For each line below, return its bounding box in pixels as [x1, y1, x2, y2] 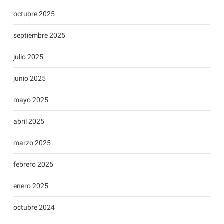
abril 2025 [13, 117, 44, 126]
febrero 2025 [13, 160, 53, 169]
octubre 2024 [13, 203, 55, 212]
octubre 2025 [13, 10, 55, 18]
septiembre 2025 [13, 31, 65, 40]
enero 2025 [13, 182, 48, 190]
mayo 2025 [13, 96, 48, 104]
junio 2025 [13, 74, 46, 83]
